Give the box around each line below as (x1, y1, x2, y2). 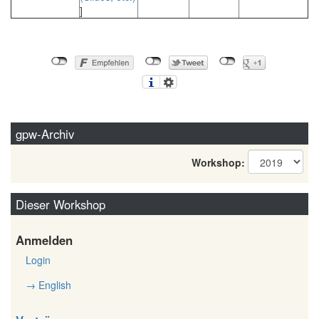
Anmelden (16, 231, 73, 249)
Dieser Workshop (15, 195, 105, 213)
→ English (26, 277, 71, 292)
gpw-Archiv (15, 125, 74, 142)
